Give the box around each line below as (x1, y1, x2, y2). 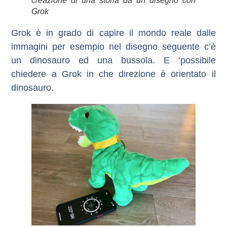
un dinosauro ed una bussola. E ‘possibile (11, 55, 216, 65)
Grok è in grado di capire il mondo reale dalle (11, 27, 216, 38)
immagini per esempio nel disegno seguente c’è (11, 41, 216, 52)
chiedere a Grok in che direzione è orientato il (11, 68, 216, 79)
